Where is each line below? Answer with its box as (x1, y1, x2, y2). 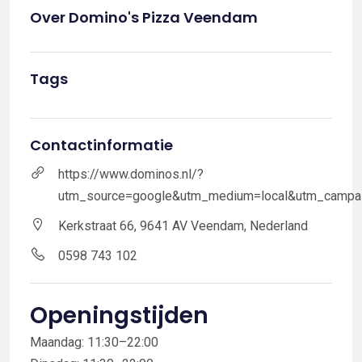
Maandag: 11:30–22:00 (30, 335, 158, 351)
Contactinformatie (30, 135, 173, 156)
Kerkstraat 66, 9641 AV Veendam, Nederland (58, 218, 308, 234)
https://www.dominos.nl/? (58, 166, 204, 183)
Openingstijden (30, 300, 208, 332)
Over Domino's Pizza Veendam (30, 7, 258, 28)
